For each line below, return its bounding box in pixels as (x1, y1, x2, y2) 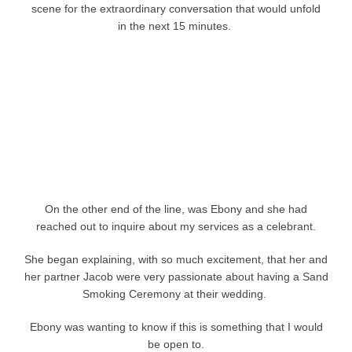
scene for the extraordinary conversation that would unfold (31, 2, 321, 16)
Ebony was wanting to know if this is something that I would (29, 321, 323, 334)
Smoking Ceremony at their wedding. (82, 288, 266, 301)
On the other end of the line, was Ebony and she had (45, 203, 307, 216)
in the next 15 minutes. (118, 20, 231, 33)
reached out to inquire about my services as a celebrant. (36, 220, 316, 233)
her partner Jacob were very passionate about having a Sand (24, 270, 328, 284)
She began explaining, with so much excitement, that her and (24, 253, 328, 266)
